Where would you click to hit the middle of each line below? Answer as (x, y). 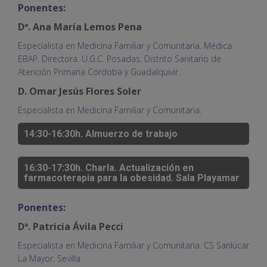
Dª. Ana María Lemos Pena (80, 27)
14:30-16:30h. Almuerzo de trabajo (101, 133)
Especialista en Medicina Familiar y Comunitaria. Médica (125, 45)
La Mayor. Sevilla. (50, 258)
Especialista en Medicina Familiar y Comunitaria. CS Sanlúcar (133, 245)
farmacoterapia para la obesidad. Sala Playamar (132, 178)
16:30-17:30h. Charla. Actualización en (109, 167)
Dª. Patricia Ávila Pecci (71, 226)
